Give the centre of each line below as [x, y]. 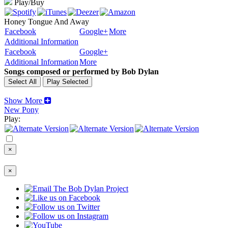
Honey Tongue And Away [47, 22]
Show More [23, 101]
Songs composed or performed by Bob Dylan [81, 72]
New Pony [21, 110]
